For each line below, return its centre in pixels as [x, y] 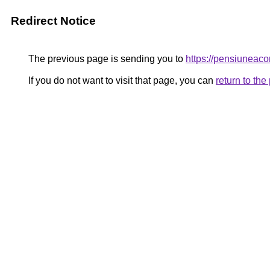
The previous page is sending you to [106, 59]
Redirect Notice [53, 21]
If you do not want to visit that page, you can [121, 80]
